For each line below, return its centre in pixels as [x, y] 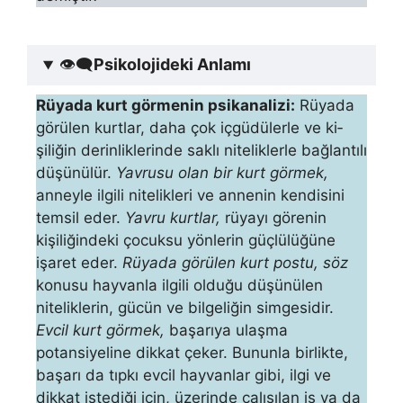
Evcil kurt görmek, [100, 331]
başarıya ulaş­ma [226, 331]
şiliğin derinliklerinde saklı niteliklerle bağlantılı [201, 151]
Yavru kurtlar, [173, 218]
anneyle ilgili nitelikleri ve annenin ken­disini [190, 196]
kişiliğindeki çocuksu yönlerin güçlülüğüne [186, 241]
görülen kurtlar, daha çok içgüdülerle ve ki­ [189, 128]
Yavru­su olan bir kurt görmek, [222, 173]
